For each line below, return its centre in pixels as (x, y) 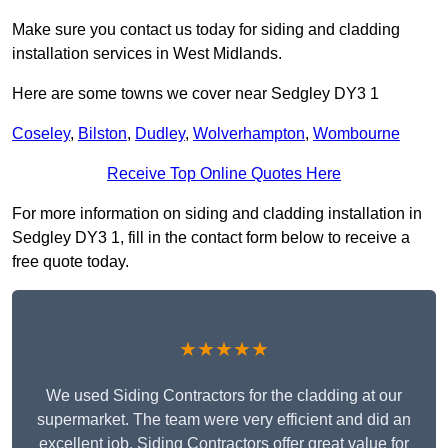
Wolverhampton (249, 134)
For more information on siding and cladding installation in (217, 214)
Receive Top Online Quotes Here (224, 174)
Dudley (160, 134)
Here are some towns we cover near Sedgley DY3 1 (195, 94)
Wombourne (356, 134)
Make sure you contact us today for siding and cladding (206, 30)
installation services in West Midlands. (147, 54)
